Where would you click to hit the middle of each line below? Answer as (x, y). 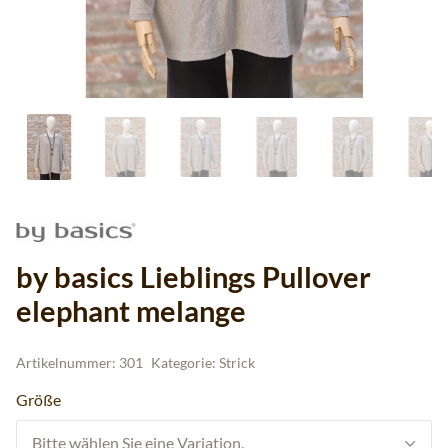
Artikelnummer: (67, 362)
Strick (237, 362)
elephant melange (131, 311)
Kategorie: (185, 362)
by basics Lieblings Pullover (193, 277)
